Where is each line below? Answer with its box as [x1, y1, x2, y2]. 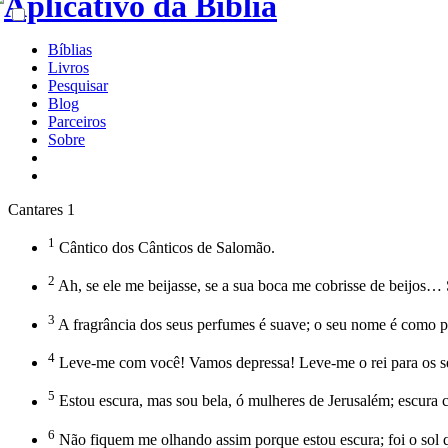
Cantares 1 [8, 201, 75, 218]
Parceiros [48, 113, 106, 130]
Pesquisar [48, 77, 108, 94]
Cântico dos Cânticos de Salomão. [55, 239, 275, 257]
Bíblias [48, 41, 92, 58]
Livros [48, 59, 89, 76]
